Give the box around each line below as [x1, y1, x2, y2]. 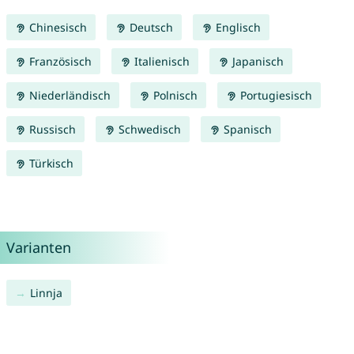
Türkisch [25, 156, 73, 171]
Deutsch [126, 20, 173, 36]
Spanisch [220, 122, 272, 137]
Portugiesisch [236, 88, 312, 104]
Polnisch [149, 88, 198, 104]
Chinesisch [25, 20, 87, 36]
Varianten [6, 238, 71, 258]
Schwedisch [115, 122, 181, 137]
